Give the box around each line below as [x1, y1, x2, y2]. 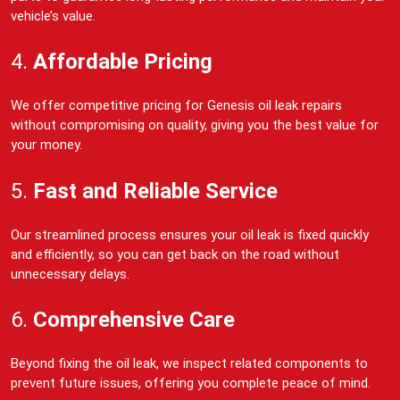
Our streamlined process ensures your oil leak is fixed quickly [11, 226, 369, 243]
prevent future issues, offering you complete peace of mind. [11, 375, 371, 392]
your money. [11, 137, 82, 154]
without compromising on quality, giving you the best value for [11, 117, 379, 134]
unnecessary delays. [11, 265, 129, 282]
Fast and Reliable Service [33, 178, 278, 204]
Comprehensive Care [33, 307, 235, 333]
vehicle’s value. [11, 7, 96, 24]
